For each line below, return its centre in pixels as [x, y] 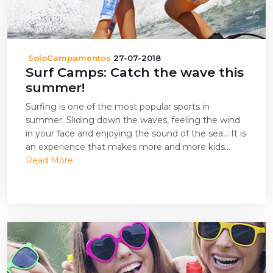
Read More [49, 160]
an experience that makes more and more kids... [128, 147]
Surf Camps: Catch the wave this [135, 72]
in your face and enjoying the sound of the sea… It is [136, 133]
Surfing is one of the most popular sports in [118, 107]
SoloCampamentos [69, 58]
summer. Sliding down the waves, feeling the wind [133, 120]
